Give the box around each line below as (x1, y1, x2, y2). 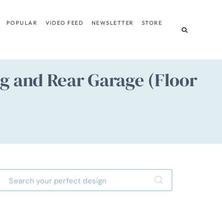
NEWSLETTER (91, 19, 134, 26)
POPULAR (6, 19, 38, 26)
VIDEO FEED (45, 19, 84, 26)
